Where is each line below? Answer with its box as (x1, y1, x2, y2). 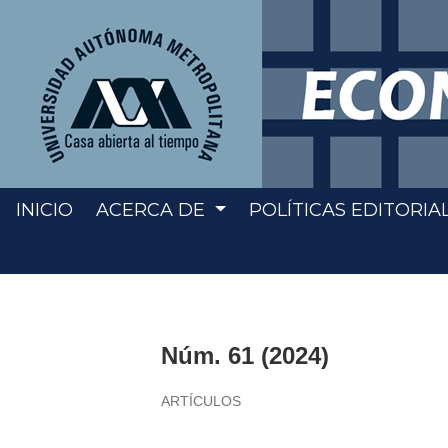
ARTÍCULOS (161, 393, 242, 409)
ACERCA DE (96, 199, 211, 221)
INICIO (15, 199, 73, 221)
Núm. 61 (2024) (161, 342, 330, 369)
